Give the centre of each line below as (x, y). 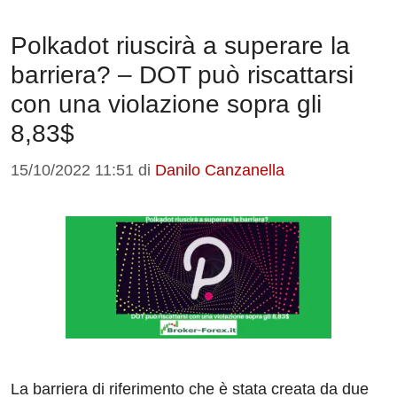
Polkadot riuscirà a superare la (180, 46)
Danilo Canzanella (220, 171)
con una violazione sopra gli (166, 105)
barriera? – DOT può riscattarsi (182, 75)
